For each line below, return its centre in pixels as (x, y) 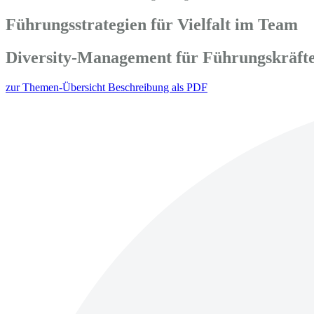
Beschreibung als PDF (158, 87)
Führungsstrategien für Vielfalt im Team (152, 24)
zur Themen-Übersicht (57, 87)
